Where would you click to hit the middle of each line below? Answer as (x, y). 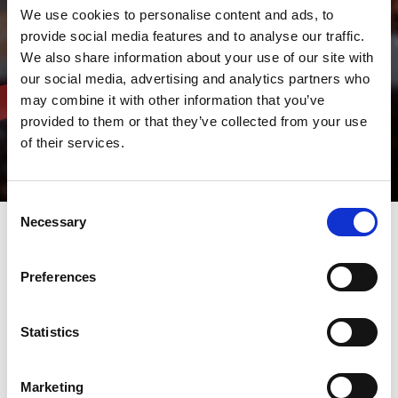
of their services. (72, 142)
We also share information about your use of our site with (197, 57)
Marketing (52, 386)
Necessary (53, 221)
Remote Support (199, 296)
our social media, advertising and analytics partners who (195, 78)
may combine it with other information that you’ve (173, 99)
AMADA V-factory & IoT (199, 271)
